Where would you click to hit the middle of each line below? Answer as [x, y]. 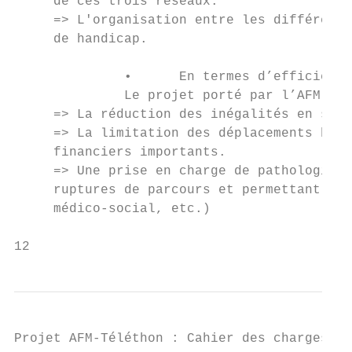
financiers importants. [120, 152]
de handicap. [81, 39]
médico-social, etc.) [112, 209]
